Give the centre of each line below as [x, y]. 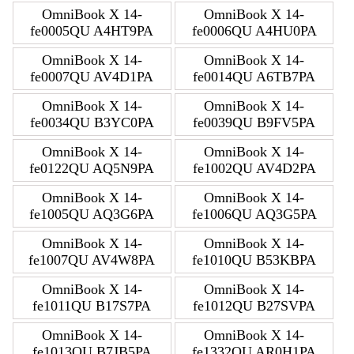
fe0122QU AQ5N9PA [92, 168]
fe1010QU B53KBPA [254, 260]
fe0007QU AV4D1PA [92, 76]
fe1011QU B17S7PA [92, 305]
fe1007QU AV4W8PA [92, 260]
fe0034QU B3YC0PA [92, 122]
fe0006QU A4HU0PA [254, 30]
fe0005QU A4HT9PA [92, 30]
